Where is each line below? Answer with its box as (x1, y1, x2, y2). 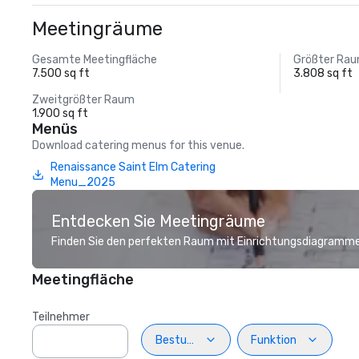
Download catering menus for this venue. (32, 139, 244, 152)
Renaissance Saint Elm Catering (50, 160, 216, 174)
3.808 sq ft (293, 67, 353, 80)
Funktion (251, 333, 296, 347)
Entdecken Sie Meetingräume (51, 212, 265, 231)
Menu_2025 (50, 175, 115, 189)
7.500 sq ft (32, 67, 90, 80)
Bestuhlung (155, 333, 215, 347)
